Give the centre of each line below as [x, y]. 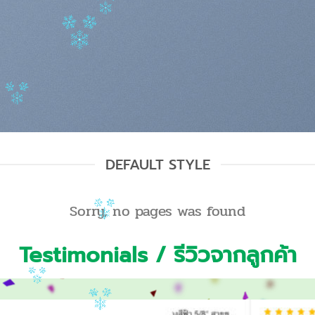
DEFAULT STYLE [157, 165]
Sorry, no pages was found [157, 211]
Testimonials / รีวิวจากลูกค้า [157, 256]
